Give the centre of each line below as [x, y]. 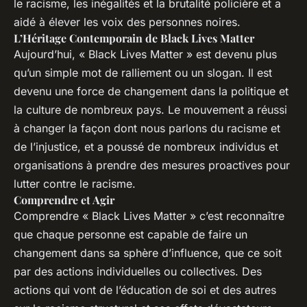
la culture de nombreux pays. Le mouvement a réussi [150, 109]
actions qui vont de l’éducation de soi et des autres [145, 290]
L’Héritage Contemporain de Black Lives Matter [134, 38]
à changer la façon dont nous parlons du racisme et [147, 128]
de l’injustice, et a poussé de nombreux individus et [146, 146]
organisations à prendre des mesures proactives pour [152, 165]
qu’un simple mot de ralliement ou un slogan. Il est [143, 72]
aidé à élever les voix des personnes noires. [127, 22]
